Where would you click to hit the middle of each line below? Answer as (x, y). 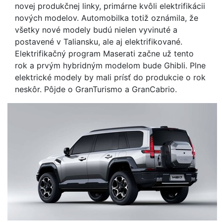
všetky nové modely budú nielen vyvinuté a (96, 30)
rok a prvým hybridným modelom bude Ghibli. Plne (110, 65)
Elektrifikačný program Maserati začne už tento (104, 54)
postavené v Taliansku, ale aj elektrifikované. (99, 42)
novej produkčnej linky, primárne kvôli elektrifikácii (110, 6)
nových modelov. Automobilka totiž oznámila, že (107, 18)
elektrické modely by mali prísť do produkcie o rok (110, 77)
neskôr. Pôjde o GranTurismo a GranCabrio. (96, 89)
